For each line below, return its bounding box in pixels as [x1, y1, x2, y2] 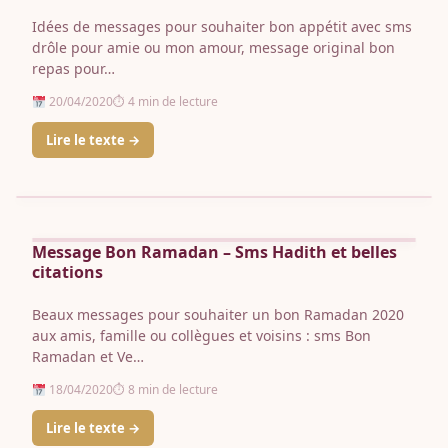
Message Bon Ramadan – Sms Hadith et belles [32, 241, 397, 264]
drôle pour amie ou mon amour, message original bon [32, 38, 395, 58]
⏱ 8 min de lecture [112, 381, 218, 399]
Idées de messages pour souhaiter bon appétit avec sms [32, 17, 412, 37]
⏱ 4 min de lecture [112, 93, 218, 111]
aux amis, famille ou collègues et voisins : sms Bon [32, 326, 371, 346]
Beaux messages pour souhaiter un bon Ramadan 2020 [32, 305, 404, 325]
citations [32, 261, 103, 284]
